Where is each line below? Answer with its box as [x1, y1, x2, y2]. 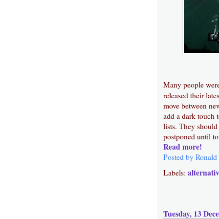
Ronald [196, 152, 217, 162]
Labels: [163, 168, 188, 178]
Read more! [163, 141, 202, 152]
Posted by [163, 152, 196, 162]
